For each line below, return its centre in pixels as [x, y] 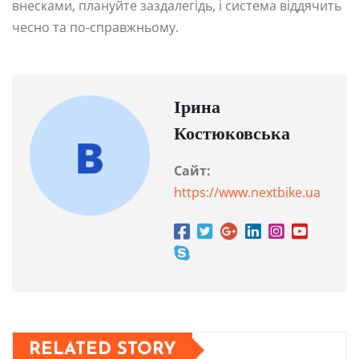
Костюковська [232, 135]
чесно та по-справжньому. [95, 28]
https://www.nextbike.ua [247, 193]
